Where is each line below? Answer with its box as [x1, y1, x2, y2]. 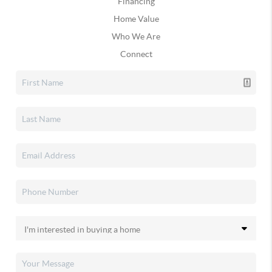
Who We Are [112, 32, 160, 42]
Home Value [113, 14, 159, 24]
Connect [120, 49, 152, 59]
